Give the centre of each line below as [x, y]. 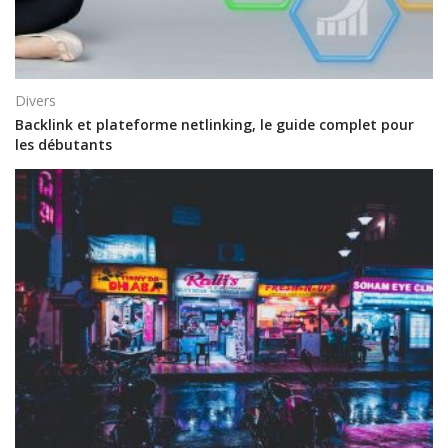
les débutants [63, 145]
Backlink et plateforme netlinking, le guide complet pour [214, 125]
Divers [35, 100]
